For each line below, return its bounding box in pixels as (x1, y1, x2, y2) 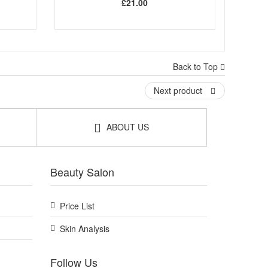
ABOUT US (104, 120, 149, 133)
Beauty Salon (50, 163, 114, 179)
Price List (59, 199, 95, 212)
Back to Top (173, 60, 220, 72)
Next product (154, 84, 205, 96)
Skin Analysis (59, 222, 109, 234)
